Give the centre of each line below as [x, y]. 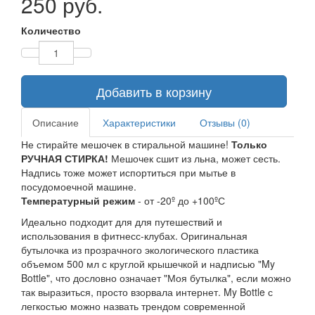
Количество [51, 30]
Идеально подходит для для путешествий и [122, 221]
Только [249, 144]
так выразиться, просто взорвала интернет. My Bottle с [147, 291]
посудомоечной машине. [79, 186]
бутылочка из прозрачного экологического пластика [140, 249]
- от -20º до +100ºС [180, 200]
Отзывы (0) [225, 122]
